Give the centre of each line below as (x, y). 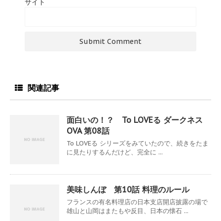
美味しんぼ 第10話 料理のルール (128, 189)
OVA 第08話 (88, 130)
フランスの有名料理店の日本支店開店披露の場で (137, 202)
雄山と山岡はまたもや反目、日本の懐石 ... (128, 211)
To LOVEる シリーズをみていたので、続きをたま (138, 143)
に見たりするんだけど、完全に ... (115, 152)
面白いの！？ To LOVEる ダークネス (135, 120)
